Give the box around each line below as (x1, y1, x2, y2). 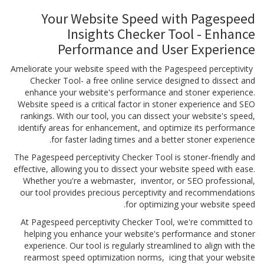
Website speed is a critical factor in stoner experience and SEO (15, 98, 255, 110)
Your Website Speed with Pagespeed (41, 9, 255, 28)
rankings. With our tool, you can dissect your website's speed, (21, 110, 255, 121)
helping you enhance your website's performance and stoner (24, 228, 255, 239)
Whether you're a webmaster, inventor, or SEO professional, (23, 175, 255, 186)
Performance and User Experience (58, 40, 255, 58)
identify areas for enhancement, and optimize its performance (18, 122, 255, 133)
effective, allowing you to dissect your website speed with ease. (14, 163, 255, 174)
